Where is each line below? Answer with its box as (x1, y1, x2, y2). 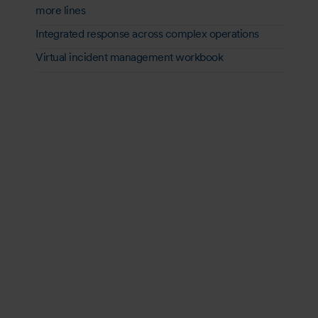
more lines (35, 3, 85, 17)
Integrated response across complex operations (35, 26, 259, 40)
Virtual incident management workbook (35, 50, 223, 64)
